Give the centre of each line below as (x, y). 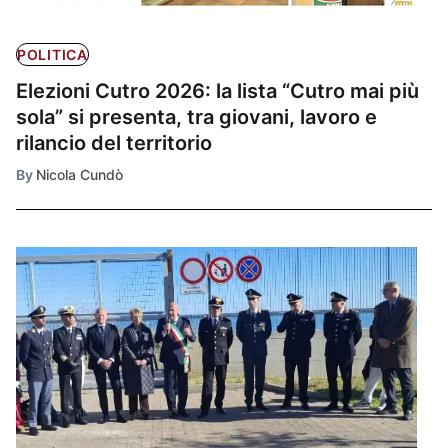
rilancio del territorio (114, 142)
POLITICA (52, 54)
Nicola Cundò (79, 174)
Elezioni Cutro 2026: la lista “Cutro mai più (217, 90)
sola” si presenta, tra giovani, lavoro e (196, 116)
